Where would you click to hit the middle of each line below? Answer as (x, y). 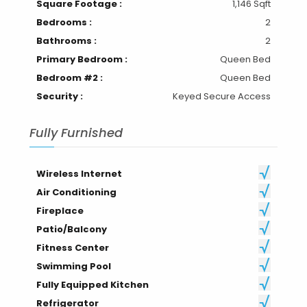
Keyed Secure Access (222, 96)
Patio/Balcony (71, 229)
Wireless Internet (79, 173)
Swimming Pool (73, 266)
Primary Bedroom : (82, 59)
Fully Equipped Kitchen (92, 284)
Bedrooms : (64, 22)
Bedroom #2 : (69, 77)
